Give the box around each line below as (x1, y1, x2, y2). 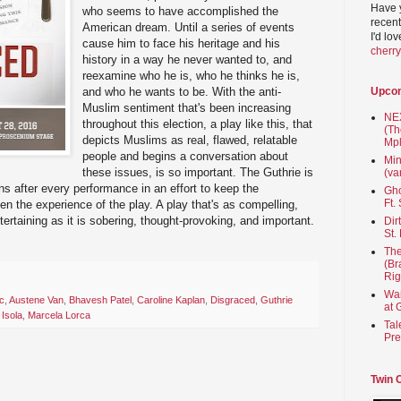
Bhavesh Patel (69, 294, 132, 306)
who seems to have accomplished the (82, 4, 279, 18)
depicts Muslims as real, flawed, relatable (82, 132, 298, 147)
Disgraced (210, 294, 255, 306)
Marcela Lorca (28, 310, 90, 321)
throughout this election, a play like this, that (82, 116, 313, 131)
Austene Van (9, 294, 64, 306)
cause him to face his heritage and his (82, 36, 281, 50)
